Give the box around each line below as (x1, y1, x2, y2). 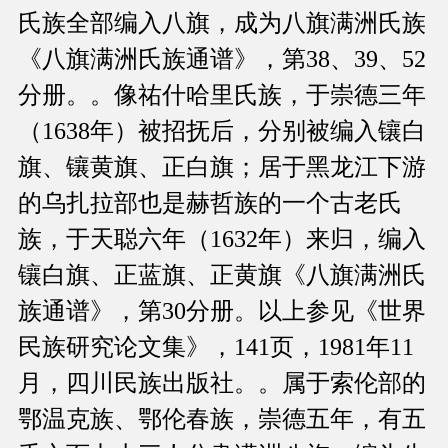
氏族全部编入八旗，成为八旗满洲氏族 (18, 10, 426, 37)
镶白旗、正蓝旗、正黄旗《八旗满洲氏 (18, 262, 426, 289)
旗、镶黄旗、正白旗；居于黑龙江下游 (18, 154, 426, 181)
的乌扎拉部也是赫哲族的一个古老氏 (18, 190, 402, 217)
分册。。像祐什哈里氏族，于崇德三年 (18, 82, 426, 109)
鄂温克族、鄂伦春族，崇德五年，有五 (18, 406, 426, 433)
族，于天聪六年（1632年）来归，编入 (18, 226, 426, 253)
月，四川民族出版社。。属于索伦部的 (18, 370, 426, 397)
